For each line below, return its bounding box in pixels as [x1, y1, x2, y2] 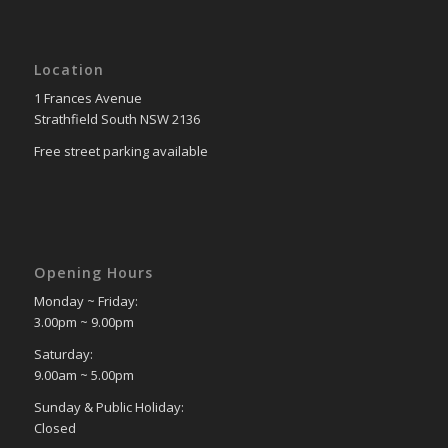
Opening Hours [33, 263, 153, 283]
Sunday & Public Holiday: [33, 398, 184, 417]
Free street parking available [33, 142, 208, 161]
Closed [33, 419, 76, 438]
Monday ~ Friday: [33, 292, 138, 311]
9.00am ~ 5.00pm [33, 366, 134, 385]
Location [33, 60, 104, 80]
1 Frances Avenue [33, 89, 142, 108]
